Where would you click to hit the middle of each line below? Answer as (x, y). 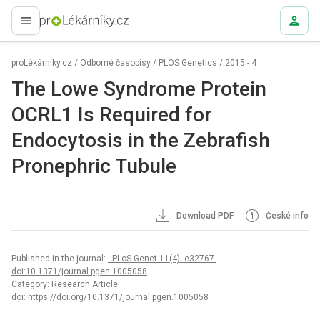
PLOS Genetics (188, 63)
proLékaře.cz (58, 27)
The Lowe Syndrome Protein (139, 89)
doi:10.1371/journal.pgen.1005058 (79, 271)
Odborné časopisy (115, 63)
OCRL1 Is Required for (111, 115)
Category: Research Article (65, 284)
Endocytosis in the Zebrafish (141, 140)
